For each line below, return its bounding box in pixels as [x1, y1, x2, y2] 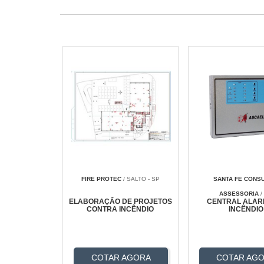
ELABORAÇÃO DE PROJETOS [68, 197, 172, 206]
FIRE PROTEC [81, 176, 121, 183]
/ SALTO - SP [121, 176, 160, 183]
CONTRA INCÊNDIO [87, 205, 154, 214]
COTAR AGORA [91, 253, 151, 263]
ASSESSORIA [219, 190, 259, 197]
